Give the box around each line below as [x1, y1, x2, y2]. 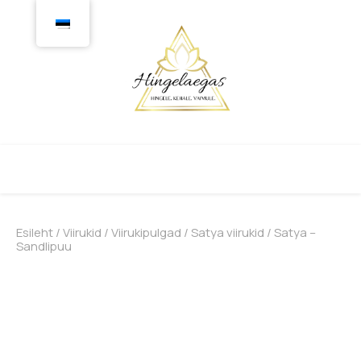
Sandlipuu [16, 238, 72, 255]
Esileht [16, 224, 53, 241]
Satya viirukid [191, 224, 264, 241]
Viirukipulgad [111, 224, 181, 241]
